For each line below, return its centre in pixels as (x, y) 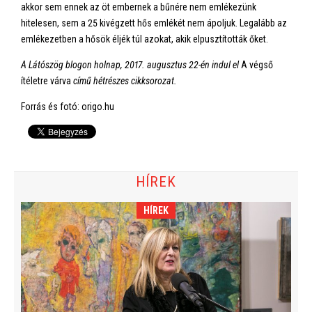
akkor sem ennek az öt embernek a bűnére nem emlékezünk (139, 7)
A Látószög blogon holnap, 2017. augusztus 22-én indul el (131, 65)
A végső (257, 65)
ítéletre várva (46, 81)
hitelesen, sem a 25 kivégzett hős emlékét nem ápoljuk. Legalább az (154, 23)
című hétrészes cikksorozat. (124, 81)
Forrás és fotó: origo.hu (68, 107)
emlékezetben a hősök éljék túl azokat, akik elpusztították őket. (146, 39)
